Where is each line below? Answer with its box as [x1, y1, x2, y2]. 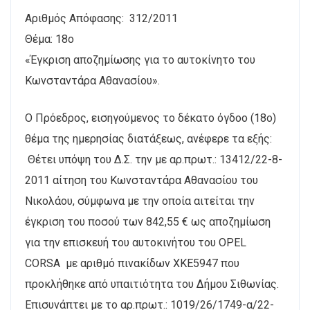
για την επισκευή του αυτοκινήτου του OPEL [25, 236, 246, 249]
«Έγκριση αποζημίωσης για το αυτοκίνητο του [25, 53, 255, 66]
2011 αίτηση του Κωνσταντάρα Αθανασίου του [25, 174, 258, 187]
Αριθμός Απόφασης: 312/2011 [25, 12, 178, 25]
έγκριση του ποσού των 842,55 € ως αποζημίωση [25, 215, 271, 228]
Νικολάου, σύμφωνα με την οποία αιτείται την [25, 194, 255, 208]
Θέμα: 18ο [25, 33, 85, 46]
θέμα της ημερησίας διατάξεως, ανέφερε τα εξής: [25, 132, 277, 145]
